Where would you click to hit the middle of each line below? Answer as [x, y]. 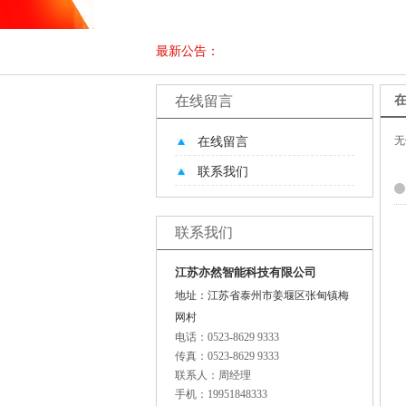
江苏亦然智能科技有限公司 [246, 272]
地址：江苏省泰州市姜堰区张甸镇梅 [262, 295]
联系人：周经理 [213, 375]
